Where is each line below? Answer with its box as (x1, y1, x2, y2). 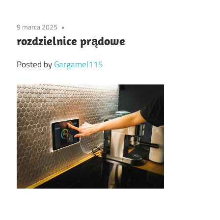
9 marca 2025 (17, 22, 57, 32)
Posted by (17, 58, 54, 71)
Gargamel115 (54, 58, 103, 71)
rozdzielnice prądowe (17, 33, 125, 49)
